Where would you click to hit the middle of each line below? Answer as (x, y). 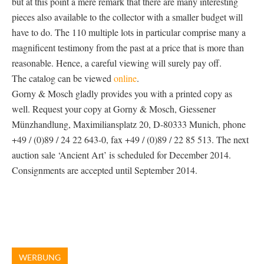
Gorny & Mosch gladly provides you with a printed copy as (122, 93)
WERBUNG (40, 257)
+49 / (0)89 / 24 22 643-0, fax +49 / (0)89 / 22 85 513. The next (130, 139)
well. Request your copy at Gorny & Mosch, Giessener (114, 109)
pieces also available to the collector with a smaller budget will (127, 17)
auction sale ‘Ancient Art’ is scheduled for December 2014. (121, 155)
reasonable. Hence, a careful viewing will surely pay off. (117, 63)
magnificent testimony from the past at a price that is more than (128, 47)
